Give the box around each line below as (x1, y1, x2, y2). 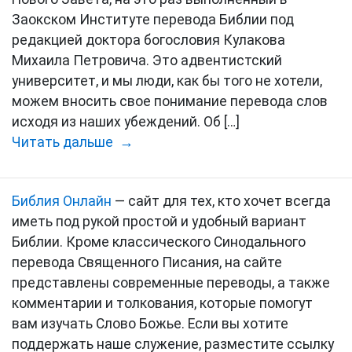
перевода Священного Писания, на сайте (12, 255, 282, 270)
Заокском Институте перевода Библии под (12, 12, 294, 27)
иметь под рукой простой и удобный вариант (12, 214, 306, 229)
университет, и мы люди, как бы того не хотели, (12, 73, 322, 89)
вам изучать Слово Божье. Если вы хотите (12, 316, 288, 332)
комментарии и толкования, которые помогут (12, 295, 313, 311)
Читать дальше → (12, 134, 134, 150)
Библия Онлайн (12, 193, 112, 209)
